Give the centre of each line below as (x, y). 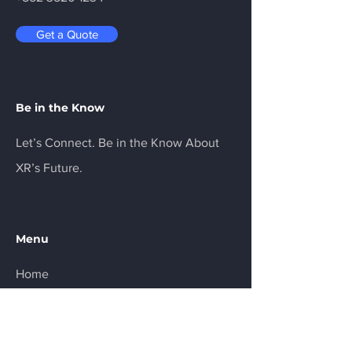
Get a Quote (67, 34)
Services (39, 299)
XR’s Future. (49, 168)
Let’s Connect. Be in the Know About (117, 143)
